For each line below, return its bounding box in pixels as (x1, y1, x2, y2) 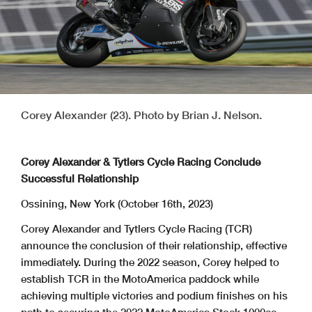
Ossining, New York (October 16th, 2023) (21, 197, 216, 210)
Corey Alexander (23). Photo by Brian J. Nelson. (21, 108, 262, 122)
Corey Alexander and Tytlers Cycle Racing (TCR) (21, 222, 252, 235)
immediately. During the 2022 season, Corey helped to (21, 256, 279, 269)
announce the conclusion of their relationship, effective (21, 239, 287, 252)
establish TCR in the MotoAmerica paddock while (21, 272, 259, 286)
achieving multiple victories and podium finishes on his (21, 289, 288, 302)
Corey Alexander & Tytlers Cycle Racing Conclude (21, 155, 260, 169)
